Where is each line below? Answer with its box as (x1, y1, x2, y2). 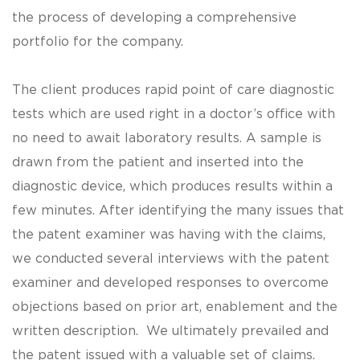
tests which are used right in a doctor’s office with (12, 108, 335, 121)
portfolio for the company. (12, 35, 187, 49)
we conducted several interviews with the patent (12, 252, 329, 266)
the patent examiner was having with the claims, (12, 228, 325, 242)
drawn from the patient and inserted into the (12, 156, 304, 170)
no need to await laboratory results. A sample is (12, 132, 321, 145)
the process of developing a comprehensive (12, 11, 297, 25)
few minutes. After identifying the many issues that (12, 204, 344, 218)
